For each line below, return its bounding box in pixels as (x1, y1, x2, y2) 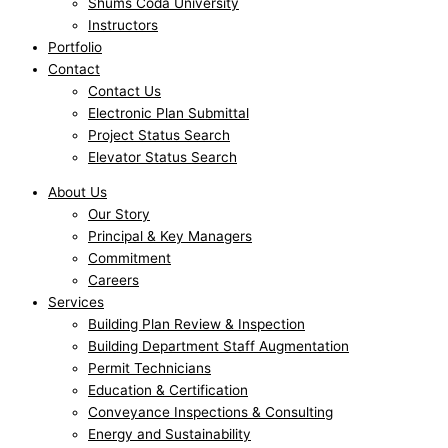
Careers (88, 272, 139, 289)
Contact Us (88, 82, 161, 99)
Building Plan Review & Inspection (88, 316, 305, 333)
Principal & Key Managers (88, 228, 252, 245)
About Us (48, 184, 107, 201)
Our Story (88, 206, 150, 223)
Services (48, 294, 104, 311)
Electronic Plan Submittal (88, 104, 249, 121)
